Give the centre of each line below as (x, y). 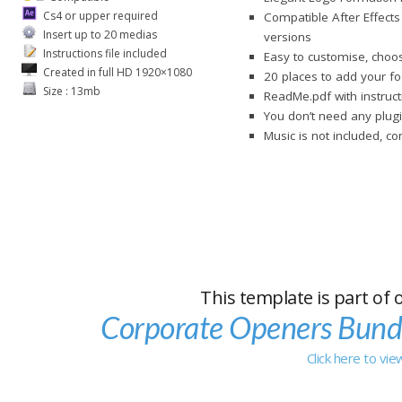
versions (288, 36)
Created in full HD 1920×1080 (116, 72)
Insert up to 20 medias (99, 34)
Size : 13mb (70, 91)
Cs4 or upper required (99, 15)
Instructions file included (104, 53)
